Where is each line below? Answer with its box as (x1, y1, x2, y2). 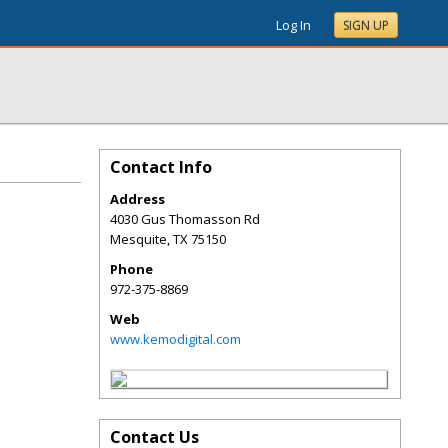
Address (110, 190, 165, 208)
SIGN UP (343, 17, 389, 34)
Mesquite (110, 230, 167, 248)
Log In (276, 16, 311, 34)
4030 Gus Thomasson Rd (110, 210, 260, 228)
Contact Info (110, 156, 212, 178)
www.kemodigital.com (110, 330, 241, 348)
